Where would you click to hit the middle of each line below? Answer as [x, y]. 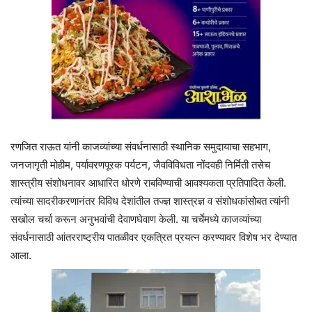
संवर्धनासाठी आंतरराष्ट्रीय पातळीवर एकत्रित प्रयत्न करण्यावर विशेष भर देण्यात [154, 237]
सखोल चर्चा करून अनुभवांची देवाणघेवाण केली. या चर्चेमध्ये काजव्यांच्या [136, 219]
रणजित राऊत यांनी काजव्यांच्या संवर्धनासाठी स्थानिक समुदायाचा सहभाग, [141, 147]
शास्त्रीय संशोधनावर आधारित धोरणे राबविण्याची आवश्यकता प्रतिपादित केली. [148, 183]
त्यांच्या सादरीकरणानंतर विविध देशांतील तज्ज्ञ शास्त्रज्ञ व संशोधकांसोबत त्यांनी [150, 201]
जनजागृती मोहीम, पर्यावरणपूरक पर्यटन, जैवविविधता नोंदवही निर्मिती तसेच [140, 165]
